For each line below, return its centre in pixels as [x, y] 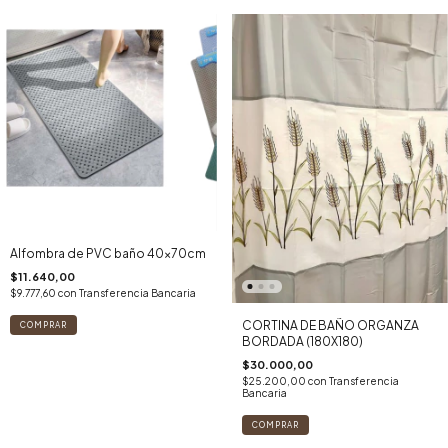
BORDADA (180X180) [302, 341]
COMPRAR [275, 424]
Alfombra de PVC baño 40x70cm [108, 253]
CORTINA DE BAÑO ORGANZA [330, 325]
